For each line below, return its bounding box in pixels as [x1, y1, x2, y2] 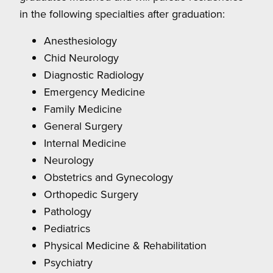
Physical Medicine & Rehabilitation [44, 238, 207, 253]
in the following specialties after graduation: [19, 6, 225, 22]
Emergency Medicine [44, 84, 145, 100]
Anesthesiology [44, 33, 117, 49]
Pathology [44, 204, 91, 219]
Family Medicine [44, 101, 122, 117]
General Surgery [44, 118, 122, 134]
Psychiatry [44, 255, 93, 271]
